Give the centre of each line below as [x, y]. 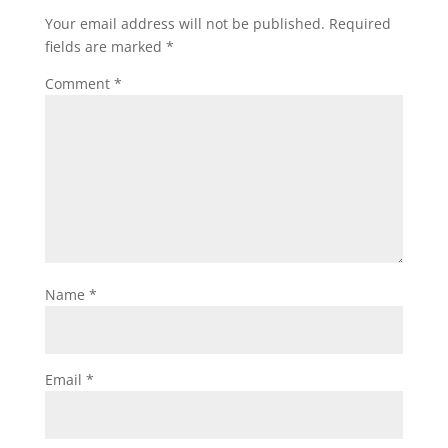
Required [359, 23]
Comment [79, 83]
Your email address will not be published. [184, 23]
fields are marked [105, 46]
